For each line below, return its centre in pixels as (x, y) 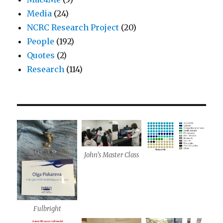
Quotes (41, 55)
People (41, 41)
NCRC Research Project (73, 27)
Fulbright (47, 209)
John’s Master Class (111, 155)
